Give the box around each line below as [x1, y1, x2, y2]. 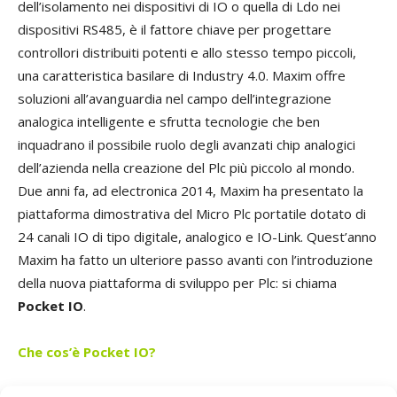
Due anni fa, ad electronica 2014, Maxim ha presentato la [18, 182, 363, 200]
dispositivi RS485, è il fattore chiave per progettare [18, 20, 331, 39]
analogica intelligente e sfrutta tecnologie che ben [18, 113, 320, 131]
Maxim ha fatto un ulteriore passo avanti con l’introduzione [18, 251, 373, 269]
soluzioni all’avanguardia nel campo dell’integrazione [18, 90, 331, 108]
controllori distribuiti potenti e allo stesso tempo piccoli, [18, 43, 356, 62]
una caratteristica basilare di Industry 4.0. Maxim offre [18, 66, 346, 85]
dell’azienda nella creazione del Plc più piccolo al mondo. [18, 159, 354, 177]
